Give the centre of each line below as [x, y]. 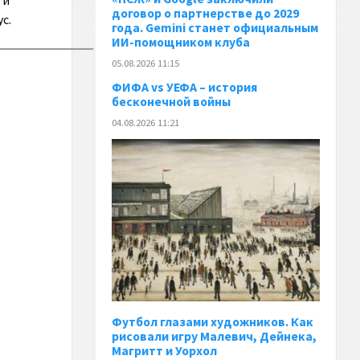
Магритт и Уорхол [165, 350]
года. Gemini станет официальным [215, 28]
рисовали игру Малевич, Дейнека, [215, 336]
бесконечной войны [172, 101]
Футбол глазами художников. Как [213, 321]
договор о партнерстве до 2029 [206, 14]
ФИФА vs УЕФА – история [185, 87]
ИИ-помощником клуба [181, 43]
